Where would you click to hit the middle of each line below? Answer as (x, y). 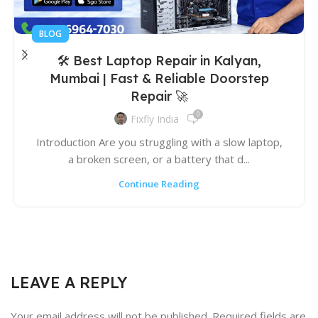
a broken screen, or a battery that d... (159, 159)
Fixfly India (155, 119)
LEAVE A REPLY (69, 283)
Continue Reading (159, 183)
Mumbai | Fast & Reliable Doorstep (159, 78)
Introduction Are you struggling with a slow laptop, (159, 142)
